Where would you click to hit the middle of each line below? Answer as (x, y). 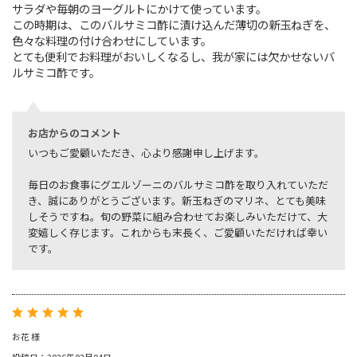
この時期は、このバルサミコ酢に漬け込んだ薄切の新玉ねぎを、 (174, 25)
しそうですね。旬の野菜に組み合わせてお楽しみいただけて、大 (178, 217)
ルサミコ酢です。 (56, 73)
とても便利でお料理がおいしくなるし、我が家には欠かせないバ (173, 57)
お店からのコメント (75, 133)
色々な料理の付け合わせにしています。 (112, 41)
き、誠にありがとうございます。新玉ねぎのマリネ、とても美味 (177, 201)
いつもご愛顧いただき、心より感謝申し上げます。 (146, 153)
